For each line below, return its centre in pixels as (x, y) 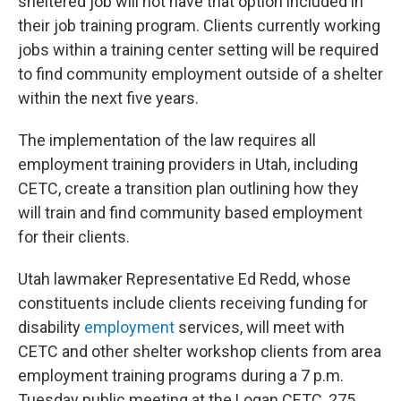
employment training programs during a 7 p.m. (181, 376)
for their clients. (76, 237)
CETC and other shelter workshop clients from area (200, 352)
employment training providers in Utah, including (188, 165)
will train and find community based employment (190, 213)
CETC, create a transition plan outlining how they (188, 189)
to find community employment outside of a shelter (200, 74)
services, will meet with (260, 328)
